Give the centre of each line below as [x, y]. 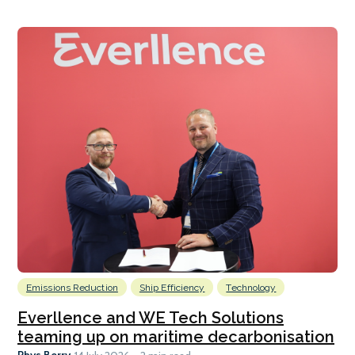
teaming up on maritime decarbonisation [176, 336]
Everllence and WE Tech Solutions [151, 317]
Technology [251, 287]
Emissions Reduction [72, 287]
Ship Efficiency [172, 287]
